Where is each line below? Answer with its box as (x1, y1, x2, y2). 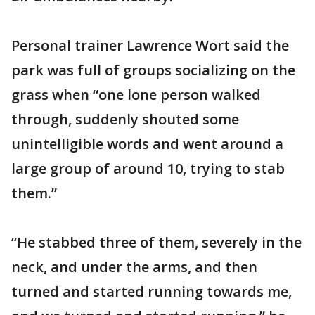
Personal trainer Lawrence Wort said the (11, 36, 289, 55)
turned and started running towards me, (11, 282, 292, 301)
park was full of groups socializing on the (11, 60, 295, 79)
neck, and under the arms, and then (11, 257, 257, 276)
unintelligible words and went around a (11, 134, 283, 153)
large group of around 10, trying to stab (11, 159, 285, 178)
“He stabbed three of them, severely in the (11, 233, 302, 252)
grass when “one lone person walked (11, 85, 261, 104)
